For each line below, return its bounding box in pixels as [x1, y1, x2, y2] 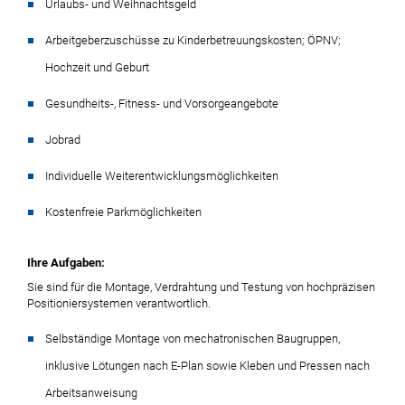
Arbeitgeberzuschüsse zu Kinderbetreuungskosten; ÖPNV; [45, 33, 341, 47]
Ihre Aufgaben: [27, 256, 105, 269]
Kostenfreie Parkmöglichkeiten [45, 205, 204, 219]
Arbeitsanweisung [45, 386, 137, 400]
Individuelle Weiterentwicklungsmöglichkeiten [45, 169, 278, 183]
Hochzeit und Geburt [45, 61, 149, 74]
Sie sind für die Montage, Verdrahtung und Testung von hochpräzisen [27, 280, 375, 294]
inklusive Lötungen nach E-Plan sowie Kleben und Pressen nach [45, 359, 370, 372]
